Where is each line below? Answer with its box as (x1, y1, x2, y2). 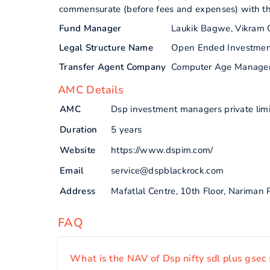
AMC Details (58, 83, 124, 97)
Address (60, 185, 96, 197)
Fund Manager (59, 22, 122, 34)
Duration (60, 124, 98, 136)
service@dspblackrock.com (111, 165, 224, 177)
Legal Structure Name (59, 42, 153, 54)
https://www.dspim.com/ (111, 144, 213, 156)
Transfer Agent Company (59, 61, 166, 73)
